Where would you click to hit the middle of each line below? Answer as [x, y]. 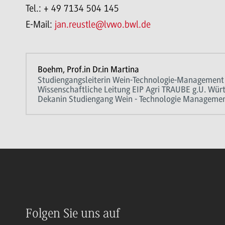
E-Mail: [40, 24]
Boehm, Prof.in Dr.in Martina [88, 70]
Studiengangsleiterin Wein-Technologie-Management [131, 80]
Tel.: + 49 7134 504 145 [72, 8]
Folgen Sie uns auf [72, 214]
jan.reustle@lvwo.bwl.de [102, 24]
